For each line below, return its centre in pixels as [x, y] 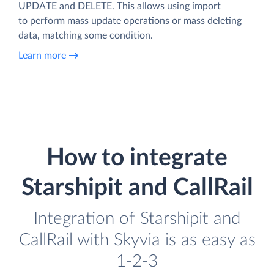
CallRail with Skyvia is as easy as [137, 240]
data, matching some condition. [86, 35]
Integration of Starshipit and [137, 218]
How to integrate [137, 158]
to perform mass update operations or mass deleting [130, 20]
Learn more [42, 56]
